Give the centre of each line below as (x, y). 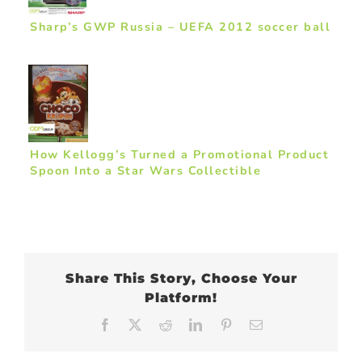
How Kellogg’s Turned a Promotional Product (179, 154)
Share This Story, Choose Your (181, 278)
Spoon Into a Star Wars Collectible (145, 170)
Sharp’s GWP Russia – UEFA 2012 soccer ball (180, 26)
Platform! (181, 297)
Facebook (141, 324)
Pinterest (260, 324)
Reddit (193, 324)
